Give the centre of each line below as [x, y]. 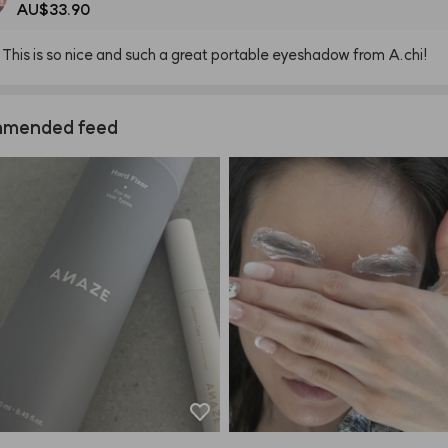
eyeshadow [311, 54]
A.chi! [408, 54]
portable [240, 54]
